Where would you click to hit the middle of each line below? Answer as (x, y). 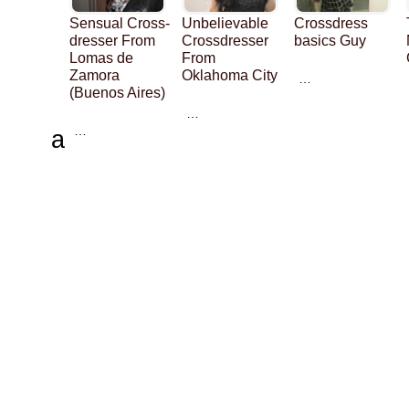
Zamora (94, 75)
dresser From (112, 40)
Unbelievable (225, 23)
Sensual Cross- (120, 23)
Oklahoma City (230, 75)
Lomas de (101, 58)
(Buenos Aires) (117, 92)
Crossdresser (225, 40)
